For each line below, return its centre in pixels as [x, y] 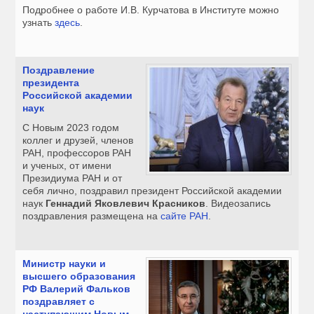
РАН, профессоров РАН [77, 153]
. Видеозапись [238, 204]
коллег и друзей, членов [78, 141]
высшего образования [79, 277]
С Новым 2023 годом [71, 128]
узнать [39, 23]
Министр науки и [64, 264]
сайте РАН [185, 216]
